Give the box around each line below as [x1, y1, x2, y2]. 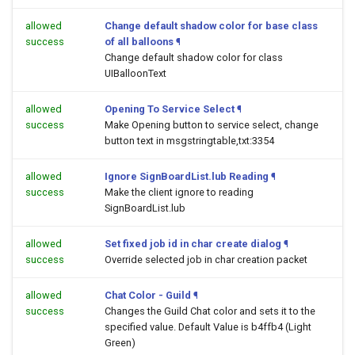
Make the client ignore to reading [105, 186, 254, 198]
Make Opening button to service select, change [105, 119, 319, 131]
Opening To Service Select [105, 103, 235, 115]
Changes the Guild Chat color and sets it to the [105, 305, 315, 317]
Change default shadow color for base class [105, 20, 318, 32]
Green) [105, 337, 136, 349]
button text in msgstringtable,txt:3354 [105, 135, 274, 147]
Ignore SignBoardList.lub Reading [105, 170, 269, 182]
